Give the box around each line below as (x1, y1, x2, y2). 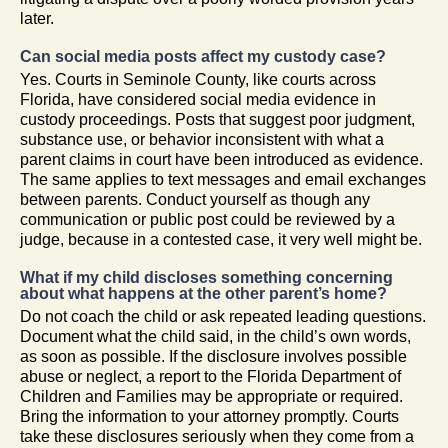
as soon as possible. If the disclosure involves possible (20, 347, 407, 365)
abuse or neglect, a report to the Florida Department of (20, 367, 401, 385)
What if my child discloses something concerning (20, 268, 393, 286)
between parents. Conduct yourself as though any (20, 190, 370, 208)
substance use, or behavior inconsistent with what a (20, 130, 384, 148)
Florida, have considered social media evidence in (20, 90, 376, 108)
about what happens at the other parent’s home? (20, 284, 387, 302)
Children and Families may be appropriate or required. (20, 387, 403, 405)
